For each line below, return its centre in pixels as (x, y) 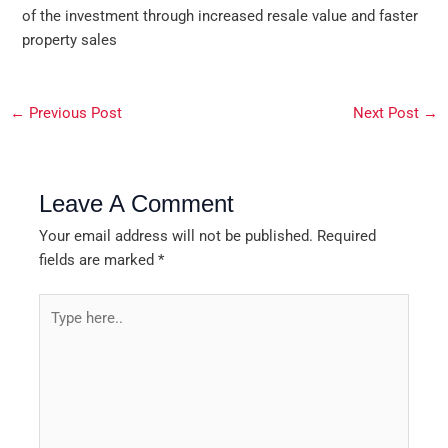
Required (347, 235)
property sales (70, 40)
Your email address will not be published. (176, 235)
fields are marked (99, 259)
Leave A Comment (137, 203)
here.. (57, 328)
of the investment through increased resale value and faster (220, 16)
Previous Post (73, 112)
